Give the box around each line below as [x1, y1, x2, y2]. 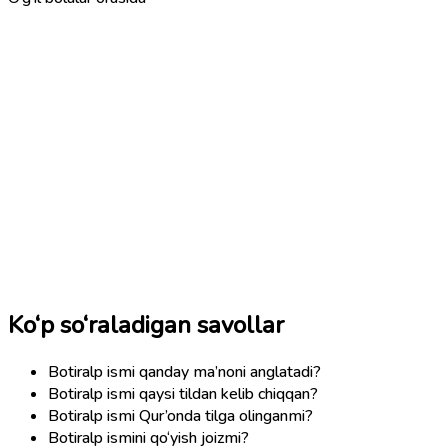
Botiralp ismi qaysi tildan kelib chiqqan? [48, 382, 318, 405]
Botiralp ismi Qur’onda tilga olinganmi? [48, 404, 313, 427]
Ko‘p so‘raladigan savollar [8, 308, 284, 341]
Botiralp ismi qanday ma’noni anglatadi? [48, 360, 321, 383]
